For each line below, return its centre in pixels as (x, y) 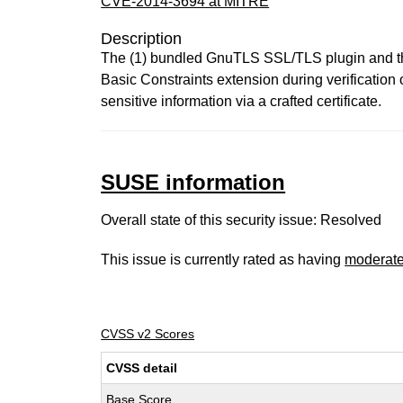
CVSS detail (142, 368)
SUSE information (193, 182)
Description (142, 39)
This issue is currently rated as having (223, 260)
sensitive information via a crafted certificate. (242, 101)
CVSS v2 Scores (148, 334)
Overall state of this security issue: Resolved (242, 220)
